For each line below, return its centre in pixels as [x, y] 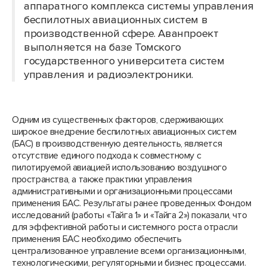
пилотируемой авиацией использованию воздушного [119, 167]
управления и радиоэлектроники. [109, 75]
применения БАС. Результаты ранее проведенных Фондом [132, 203]
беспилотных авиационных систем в [116, 20]
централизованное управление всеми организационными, [129, 251]
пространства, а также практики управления [102, 179]
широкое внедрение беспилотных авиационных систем [124, 132]
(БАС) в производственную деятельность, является [117, 144]
